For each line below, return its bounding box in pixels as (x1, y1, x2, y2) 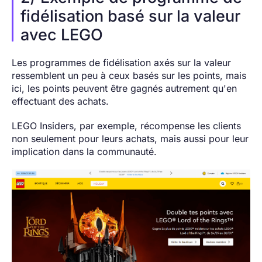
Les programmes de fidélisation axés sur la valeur (12, 57, 231, 69)
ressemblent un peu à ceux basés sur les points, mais (12, 70, 246, 82)
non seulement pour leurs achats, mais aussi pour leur (12, 133, 249, 145)
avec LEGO (20, 25, 103, 45)
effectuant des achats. (12, 95, 109, 108)
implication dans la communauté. (12, 146, 157, 158)
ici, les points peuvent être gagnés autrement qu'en (12, 82, 237, 95)
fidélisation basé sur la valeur (20, 6, 240, 26)
